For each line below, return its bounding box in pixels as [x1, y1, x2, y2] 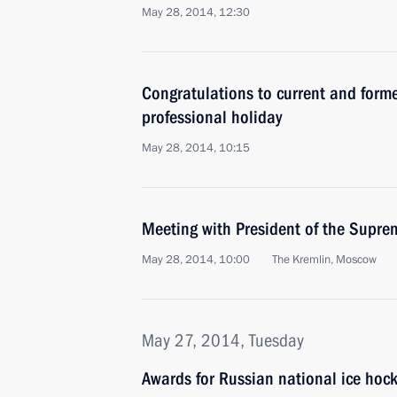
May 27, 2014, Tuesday [142, 330, 304, 351]
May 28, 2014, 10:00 [142, 252, 250, 268]
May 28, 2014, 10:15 [142, 140, 250, 156]
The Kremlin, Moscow [272, 252, 377, 268]
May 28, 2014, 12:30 [142, 4, 250, 20]
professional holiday [142, 106, 282, 128]
